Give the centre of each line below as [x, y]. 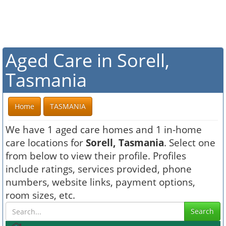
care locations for [46, 143]
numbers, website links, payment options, [100, 182]
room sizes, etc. [40, 195]
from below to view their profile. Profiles [96, 156]
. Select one [190, 143]
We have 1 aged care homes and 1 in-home [104, 129]
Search [202, 211]
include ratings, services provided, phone [99, 169]
